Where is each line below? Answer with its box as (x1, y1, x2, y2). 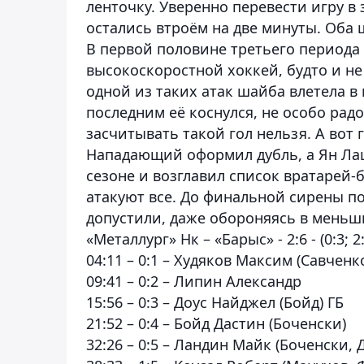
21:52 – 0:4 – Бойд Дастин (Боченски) (86, 313, 346, 333)
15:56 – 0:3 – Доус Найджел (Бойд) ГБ (86, 292, 344, 312)
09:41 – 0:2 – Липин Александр (86, 271, 301, 291)
